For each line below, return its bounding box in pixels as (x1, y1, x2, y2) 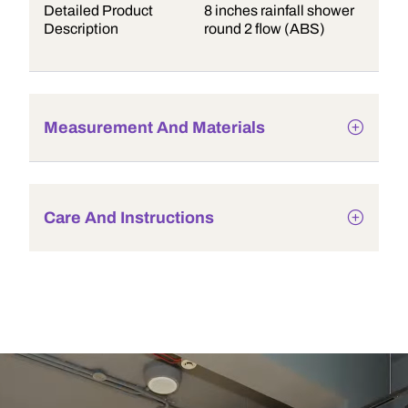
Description (44, 21, 118, 36)
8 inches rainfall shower (204, 3, 354, 18)
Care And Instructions (44, 209, 214, 227)
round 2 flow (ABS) (204, 21, 325, 36)
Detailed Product (44, 3, 153, 18)
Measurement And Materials (44, 118, 265, 137)
